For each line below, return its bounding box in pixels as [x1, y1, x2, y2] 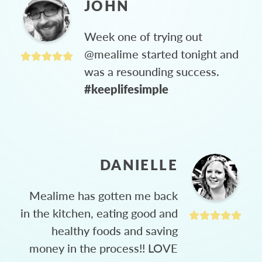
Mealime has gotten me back [29, 187, 178, 204]
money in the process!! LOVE [29, 239, 178, 256]
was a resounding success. [84, 63, 219, 80]
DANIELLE [99, 154, 178, 174]
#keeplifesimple [84, 80, 168, 97]
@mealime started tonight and [84, 45, 239, 62]
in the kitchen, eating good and [20, 204, 178, 221]
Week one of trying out [84, 27, 202, 44]
